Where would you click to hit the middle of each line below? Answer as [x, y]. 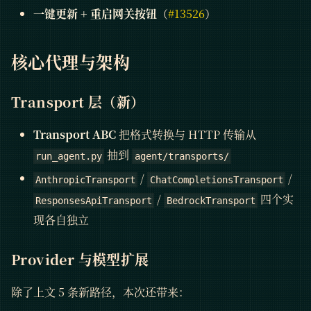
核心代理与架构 [71, 62]
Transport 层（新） [78, 102]
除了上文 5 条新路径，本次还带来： [100, 292]
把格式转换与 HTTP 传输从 [186, 135]
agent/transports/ [182, 157]
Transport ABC [75, 135]
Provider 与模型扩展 [80, 259]
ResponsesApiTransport [94, 200]
